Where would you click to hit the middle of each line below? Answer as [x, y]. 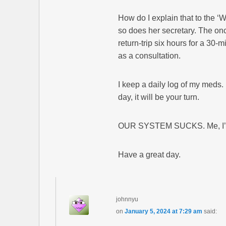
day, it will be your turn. [158, 97]
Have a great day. [149, 155]
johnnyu [127, 200]
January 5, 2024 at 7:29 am [164, 212]
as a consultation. [149, 56]
